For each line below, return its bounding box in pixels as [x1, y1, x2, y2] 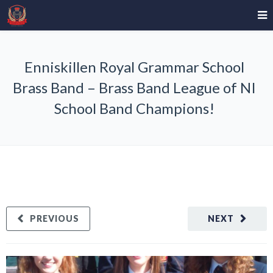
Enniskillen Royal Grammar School [24, 58, 244, 76]
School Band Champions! [54, 99, 214, 117]
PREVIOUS [30, 213, 79, 224]
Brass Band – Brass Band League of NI [12, 79, 256, 96]
